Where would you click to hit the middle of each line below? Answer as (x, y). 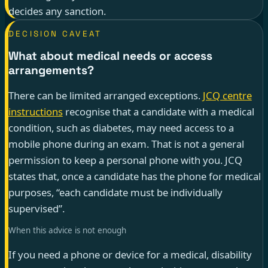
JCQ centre (227, 96)
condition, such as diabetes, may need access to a (121, 128)
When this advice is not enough (67, 230)
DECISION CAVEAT (55, 34)
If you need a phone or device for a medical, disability (130, 255)
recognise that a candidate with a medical (158, 112)
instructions (35, 112)
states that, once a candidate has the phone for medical (134, 176)
